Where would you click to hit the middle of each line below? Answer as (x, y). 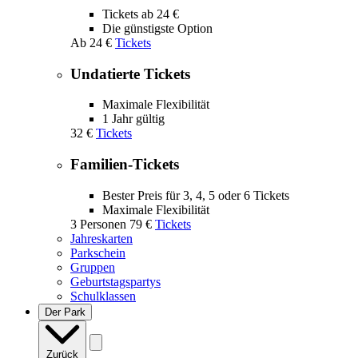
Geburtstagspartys (115, 281)
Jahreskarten (101, 238)
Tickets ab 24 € (141, 14)
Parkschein (98, 253)
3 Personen (98, 224)
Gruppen (93, 267)
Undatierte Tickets (130, 74)
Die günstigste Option (157, 28)
